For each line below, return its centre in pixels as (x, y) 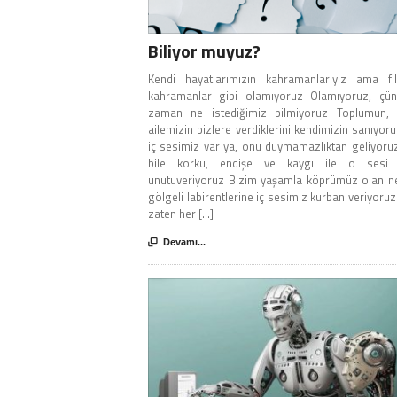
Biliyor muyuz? (204, 51)
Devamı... (184, 242)
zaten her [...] (181, 214)
